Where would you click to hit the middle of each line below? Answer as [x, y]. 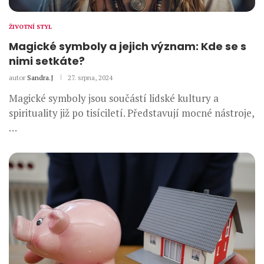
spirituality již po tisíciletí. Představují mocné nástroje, [131, 113]
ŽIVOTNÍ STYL [30, 27]
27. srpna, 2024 [90, 77]
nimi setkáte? [47, 61]
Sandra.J [40, 77]
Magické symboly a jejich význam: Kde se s [128, 46]
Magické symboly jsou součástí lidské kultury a [114, 98]
